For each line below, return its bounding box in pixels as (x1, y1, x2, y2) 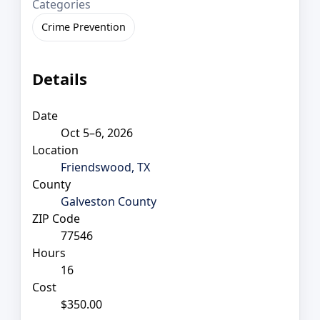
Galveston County (61, 193, 156, 209)
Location (32, 141, 79, 158)
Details (32, 68, 87, 90)
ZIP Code (32, 210, 80, 226)
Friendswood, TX (61, 159, 150, 175)
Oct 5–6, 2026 (61, 124, 133, 141)
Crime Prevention (41, 19, 126, 34)
